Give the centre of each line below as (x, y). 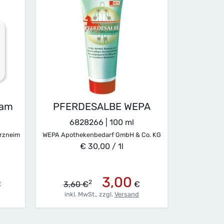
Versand (127, 194)
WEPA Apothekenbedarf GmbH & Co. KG (102, 135)
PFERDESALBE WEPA (102, 106)
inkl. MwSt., (81, 194)
